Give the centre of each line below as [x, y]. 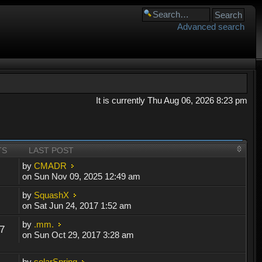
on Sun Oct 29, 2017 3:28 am [78, 235]
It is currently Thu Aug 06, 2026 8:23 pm [171, 100]
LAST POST [51, 151]
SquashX [52, 195]
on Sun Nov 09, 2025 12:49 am [82, 177]
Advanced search [211, 27]
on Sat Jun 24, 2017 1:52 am [77, 206]
